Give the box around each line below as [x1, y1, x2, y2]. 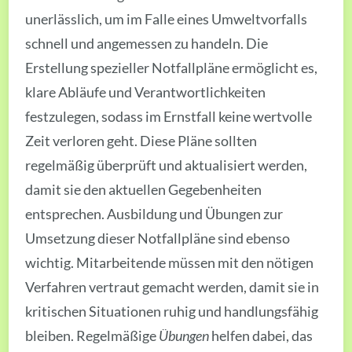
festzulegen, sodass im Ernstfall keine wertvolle [25, 107, 313, 125]
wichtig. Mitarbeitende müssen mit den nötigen [25, 253, 314, 271]
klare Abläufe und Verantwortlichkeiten [25, 82, 266, 101]
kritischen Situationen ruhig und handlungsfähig [25, 302, 319, 320]
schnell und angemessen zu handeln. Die [25, 34, 269, 52]
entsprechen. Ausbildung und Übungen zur [25, 204, 284, 222]
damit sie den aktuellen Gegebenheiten [25, 180, 262, 198]
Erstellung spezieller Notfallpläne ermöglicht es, [25, 58, 318, 76]
